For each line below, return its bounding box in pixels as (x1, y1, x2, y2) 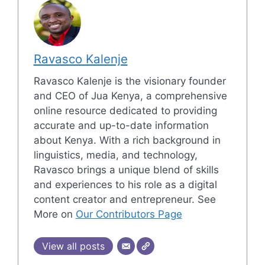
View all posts (41, 240, 105, 252)
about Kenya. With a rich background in (33, 134, 221, 146)
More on (33, 208, 76, 220)
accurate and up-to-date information (33, 119, 209, 131)
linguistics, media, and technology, (33, 149, 198, 161)
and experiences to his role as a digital (33, 179, 217, 190)
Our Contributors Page (75, 208, 182, 220)
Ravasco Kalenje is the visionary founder (33, 75, 226, 87)
